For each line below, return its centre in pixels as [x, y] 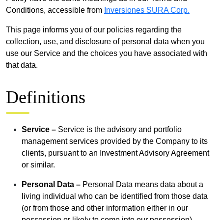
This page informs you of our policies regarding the [94, 29]
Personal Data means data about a [143, 184]
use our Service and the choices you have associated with [107, 53]
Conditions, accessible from [55, 10]
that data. [22, 65]
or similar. [38, 165]
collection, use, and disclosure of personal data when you [105, 41]
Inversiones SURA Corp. [147, 10]
